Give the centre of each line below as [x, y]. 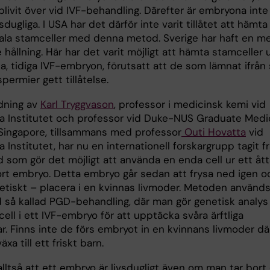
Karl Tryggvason [77, 105]
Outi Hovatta [214, 132]
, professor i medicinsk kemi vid [190, 105]
